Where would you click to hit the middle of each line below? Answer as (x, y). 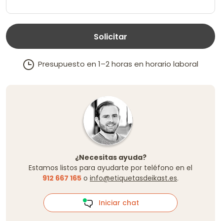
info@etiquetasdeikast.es (133, 178)
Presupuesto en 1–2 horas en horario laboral (116, 64)
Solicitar (110, 37)
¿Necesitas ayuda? (110, 157)
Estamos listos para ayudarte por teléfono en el (110, 167)
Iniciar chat (116, 203)
